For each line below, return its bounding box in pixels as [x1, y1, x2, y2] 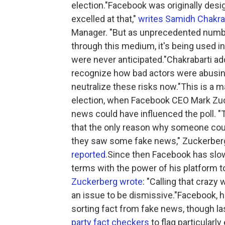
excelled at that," [71, 14, 138, 25]
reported [71, 149, 105, 160]
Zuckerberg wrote [71, 176, 143, 187]
